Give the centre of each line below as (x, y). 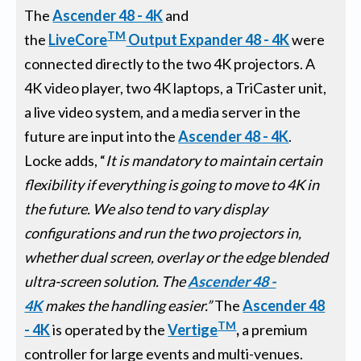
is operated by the (109, 329)
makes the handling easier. (126, 305)
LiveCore (78, 39)
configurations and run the (107, 232)
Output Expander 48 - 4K (208, 39)
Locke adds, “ (65, 160)
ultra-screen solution (90, 281)
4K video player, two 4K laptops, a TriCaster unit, (176, 87)
